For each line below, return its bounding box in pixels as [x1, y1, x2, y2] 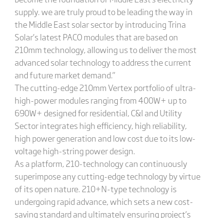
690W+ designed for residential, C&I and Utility [14, 107, 182, 119]
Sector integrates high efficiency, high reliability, [14, 119, 187, 131]
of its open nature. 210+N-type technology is [14, 182, 177, 195]
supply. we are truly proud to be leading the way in [14, 5, 193, 18]
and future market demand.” [14, 69, 115, 81]
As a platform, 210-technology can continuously [14, 157, 187, 169]
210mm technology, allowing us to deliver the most [14, 43, 197, 55]
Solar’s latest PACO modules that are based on [14, 31, 178, 43]
